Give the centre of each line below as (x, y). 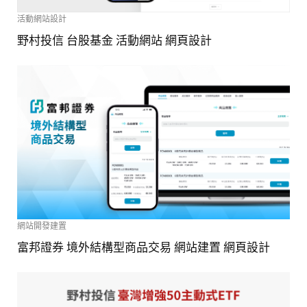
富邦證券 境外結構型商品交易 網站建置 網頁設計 (144, 247)
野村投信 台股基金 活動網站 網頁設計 (114, 40)
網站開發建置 (42, 226)
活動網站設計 (42, 19)
